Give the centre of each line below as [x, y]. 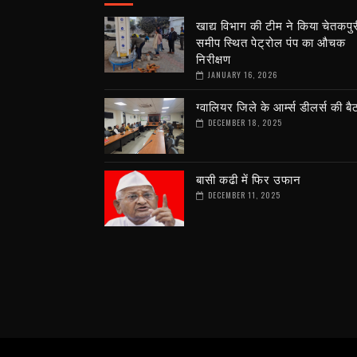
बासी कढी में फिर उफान [248, 178]
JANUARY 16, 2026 [242, 75]
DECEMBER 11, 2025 [244, 195]
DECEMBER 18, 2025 [245, 122]
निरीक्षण [213, 58]
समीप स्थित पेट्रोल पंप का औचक [271, 41]
